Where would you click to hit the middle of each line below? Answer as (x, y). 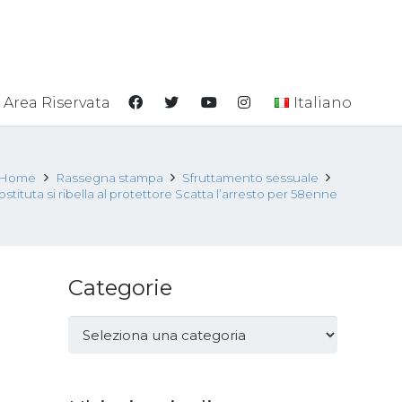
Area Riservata (57, 103)
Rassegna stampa (109, 178)
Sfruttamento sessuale (250, 178)
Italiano (322, 103)
